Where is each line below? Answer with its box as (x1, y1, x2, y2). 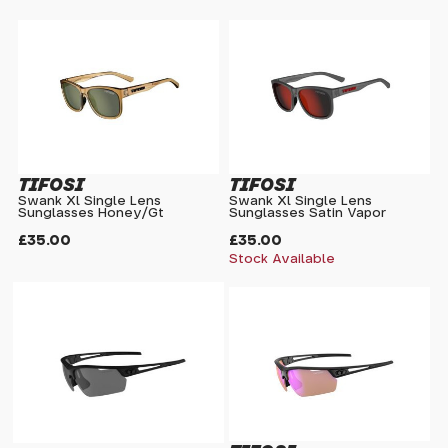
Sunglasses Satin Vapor (229, 206, 386, 220)
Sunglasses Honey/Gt (18, 206, 165, 220)
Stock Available (229, 253, 335, 267)
